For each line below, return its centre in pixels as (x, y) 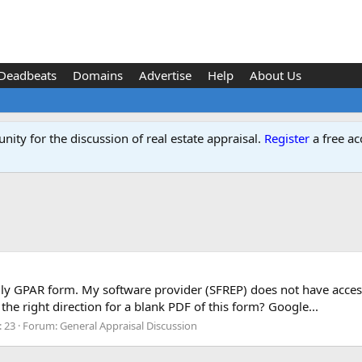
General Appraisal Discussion (128, 325)
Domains (97, 75)
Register (287, 138)
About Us (275, 75)
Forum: (41, 325)
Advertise (165, 75)
